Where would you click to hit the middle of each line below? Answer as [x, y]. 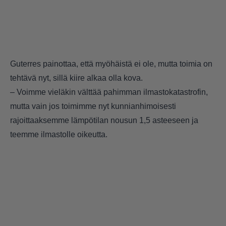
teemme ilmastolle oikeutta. [59, 135]
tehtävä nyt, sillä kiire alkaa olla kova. [76, 78]
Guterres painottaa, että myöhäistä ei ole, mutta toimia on [111, 64]
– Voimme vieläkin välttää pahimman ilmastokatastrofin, [109, 92]
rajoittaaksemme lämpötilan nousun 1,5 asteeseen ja [104, 121]
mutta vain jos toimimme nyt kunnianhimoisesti [93, 106]
